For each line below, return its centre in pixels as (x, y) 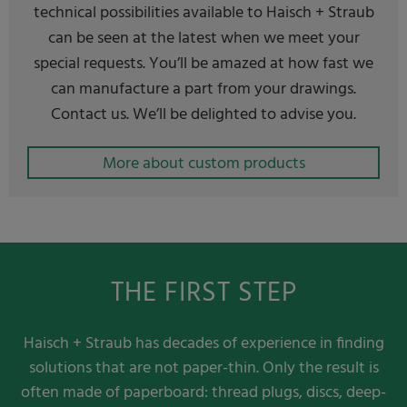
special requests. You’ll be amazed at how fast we (203, 65)
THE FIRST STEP (203, 294)
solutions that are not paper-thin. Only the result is (203, 369)
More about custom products (203, 164)
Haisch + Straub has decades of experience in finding (203, 344)
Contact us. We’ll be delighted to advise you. (203, 115)
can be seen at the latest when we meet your (203, 39)
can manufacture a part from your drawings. (203, 90)
